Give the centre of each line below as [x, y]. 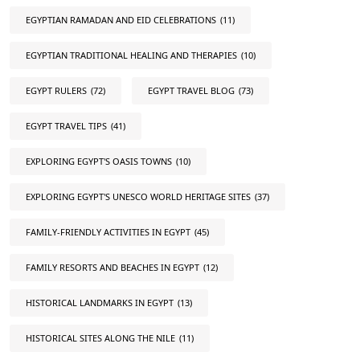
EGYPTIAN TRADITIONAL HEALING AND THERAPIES [131, 55]
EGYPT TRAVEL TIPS [66, 126]
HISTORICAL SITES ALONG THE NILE [100, 338]
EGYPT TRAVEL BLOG [191, 90]
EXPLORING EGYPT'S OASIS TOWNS [99, 161]
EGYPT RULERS [56, 90]
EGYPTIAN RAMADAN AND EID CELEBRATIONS [121, 20]
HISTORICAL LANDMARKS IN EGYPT [100, 303]
